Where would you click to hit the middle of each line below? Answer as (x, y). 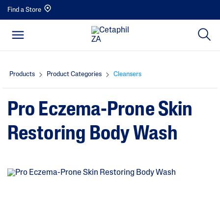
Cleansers (127, 74)
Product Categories (74, 74)
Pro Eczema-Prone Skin (100, 110)
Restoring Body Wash (93, 134)
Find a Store (24, 10)
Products (22, 74)
